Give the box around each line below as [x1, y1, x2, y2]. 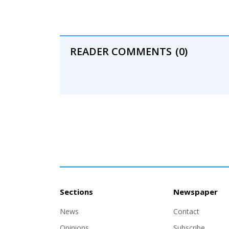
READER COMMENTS [70, 44, 172, 58]
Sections [60, 187, 93, 197]
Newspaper [173, 187, 218, 197]
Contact [173, 207, 199, 216]
